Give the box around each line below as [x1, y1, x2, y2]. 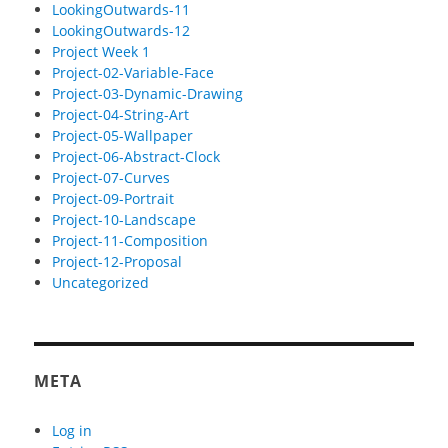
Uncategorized [51, 273, 149, 293]
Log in [51, 420, 92, 440]
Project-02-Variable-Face [51, 63, 214, 83]
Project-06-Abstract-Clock [51, 147, 220, 167]
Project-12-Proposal [51, 252, 182, 272]
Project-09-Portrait [51, 189, 174, 209]
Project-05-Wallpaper [51, 126, 193, 146]
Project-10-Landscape [51, 210, 196, 230]
